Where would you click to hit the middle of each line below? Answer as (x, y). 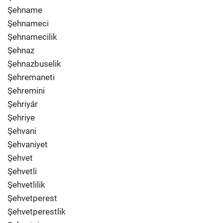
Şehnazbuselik (34, 64)
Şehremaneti (31, 77)
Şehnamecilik (32, 37)
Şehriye (21, 117)
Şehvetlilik (26, 185)
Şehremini (26, 91)
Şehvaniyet (28, 144)
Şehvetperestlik (37, 212)
